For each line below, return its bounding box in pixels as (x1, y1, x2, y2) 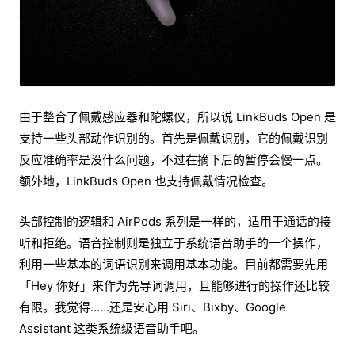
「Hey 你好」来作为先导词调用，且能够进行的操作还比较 (19, 277, 330, 293)
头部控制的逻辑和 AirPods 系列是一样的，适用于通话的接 (19, 213, 331, 229)
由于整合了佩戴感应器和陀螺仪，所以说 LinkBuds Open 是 (19, 109, 336, 124)
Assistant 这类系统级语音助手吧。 (19, 320, 204, 336)
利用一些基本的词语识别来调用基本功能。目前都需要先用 (19, 256, 328, 272)
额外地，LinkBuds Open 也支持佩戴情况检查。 (19, 173, 273, 189)
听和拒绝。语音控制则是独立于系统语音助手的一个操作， (19, 235, 328, 250)
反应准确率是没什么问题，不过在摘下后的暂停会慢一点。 (19, 151, 328, 167)
